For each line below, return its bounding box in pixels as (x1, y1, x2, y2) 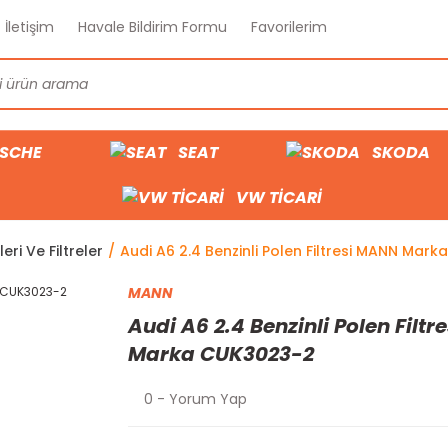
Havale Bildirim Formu (78, 17, 227, 37)
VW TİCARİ (236, 185, 322, 209)
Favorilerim (251, 17, 327, 37)
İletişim (5, 17, 54, 37)
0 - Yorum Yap (144, 389, 247, 409)
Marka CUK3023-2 (128, 340, 314, 368)
